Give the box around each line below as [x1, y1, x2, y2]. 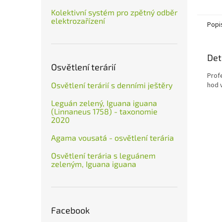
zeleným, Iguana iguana [51, 159, 136, 168]
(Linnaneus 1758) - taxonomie [51, 107, 158, 116]
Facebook [51, 205, 90, 216]
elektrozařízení [51, 16, 105, 25]
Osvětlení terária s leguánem [51, 151, 156, 160]
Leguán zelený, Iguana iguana [51, 98, 157, 108]
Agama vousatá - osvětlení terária [51, 133, 174, 142]
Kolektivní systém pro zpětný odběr [51, 7, 177, 17]
